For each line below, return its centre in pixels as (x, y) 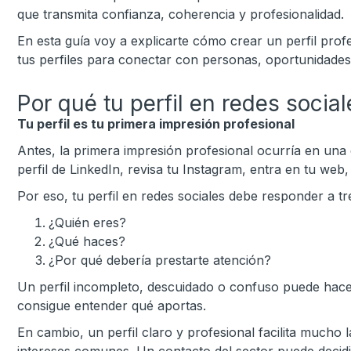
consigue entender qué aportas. (112, 306)
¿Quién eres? (87, 223)
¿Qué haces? (87, 241)
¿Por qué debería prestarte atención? (160, 260)
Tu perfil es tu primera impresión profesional (156, 124)
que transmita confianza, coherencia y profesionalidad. (181, 14)
